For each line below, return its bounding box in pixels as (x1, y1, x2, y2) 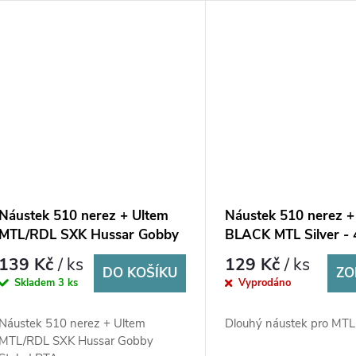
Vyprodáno (238, 276, 292, 291)
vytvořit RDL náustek (225, 4, 337, 21)
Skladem (14, 276, 59, 291)
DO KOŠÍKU (103, 264, 178, 283)
